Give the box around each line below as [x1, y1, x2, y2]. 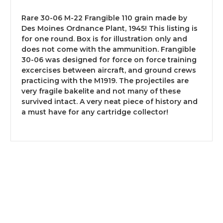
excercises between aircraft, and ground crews [21, 65, 196, 75]
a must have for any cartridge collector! [21, 107, 168, 116]
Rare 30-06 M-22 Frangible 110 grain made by [21, 13, 187, 22]
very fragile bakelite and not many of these [21, 86, 181, 96]
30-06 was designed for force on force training [21, 55, 197, 64]
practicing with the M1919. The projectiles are [21, 76, 189, 85]
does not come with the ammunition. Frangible [21, 44, 196, 54]
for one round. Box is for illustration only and [21, 34, 187, 43]
